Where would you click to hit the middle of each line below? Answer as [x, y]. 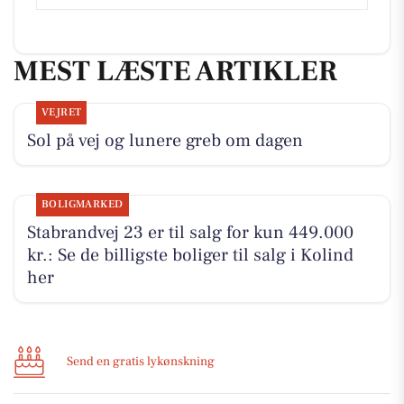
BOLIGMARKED [82, 205]
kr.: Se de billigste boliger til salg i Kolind [190, 256]
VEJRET [61, 113]
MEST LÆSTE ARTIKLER [175, 71]
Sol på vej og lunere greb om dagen [165, 141]
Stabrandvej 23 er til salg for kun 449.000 [190, 233]
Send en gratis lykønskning [141, 362]
